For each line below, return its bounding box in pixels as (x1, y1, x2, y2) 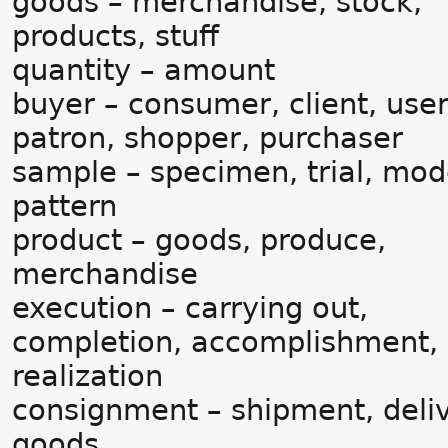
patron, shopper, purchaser (12, 121, 403, 155)
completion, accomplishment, (12, 325, 438, 359)
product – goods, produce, (12, 223, 386, 257)
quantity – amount (12, 53, 275, 87)
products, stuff (12, 19, 219, 53)
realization (12, 359, 181, 393)
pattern (12, 189, 117, 223)
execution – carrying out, (12, 291, 368, 325)
